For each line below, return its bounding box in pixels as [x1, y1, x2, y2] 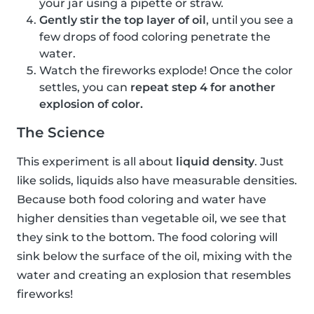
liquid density [176, 155, 254, 169]
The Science [17, 124, 104, 142]
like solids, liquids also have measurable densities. [17, 174, 297, 188]
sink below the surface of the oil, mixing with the [17, 250, 292, 264]
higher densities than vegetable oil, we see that [17, 212, 287, 226]
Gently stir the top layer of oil [39, 13, 206, 27]
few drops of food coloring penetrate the [39, 30, 271, 44]
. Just [254, 155, 284, 169]
